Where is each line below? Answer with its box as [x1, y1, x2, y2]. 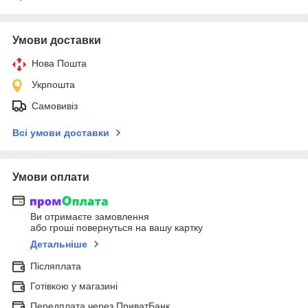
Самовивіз [32, 100, 78, 111]
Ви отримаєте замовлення [30, 211, 149, 223]
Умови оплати [12, 170, 89, 183]
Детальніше [30, 239, 87, 250]
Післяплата [30, 261, 81, 272]
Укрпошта [32, 78, 75, 90]
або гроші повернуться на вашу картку [30, 222, 203, 234]
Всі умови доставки [12, 126, 109, 138]
